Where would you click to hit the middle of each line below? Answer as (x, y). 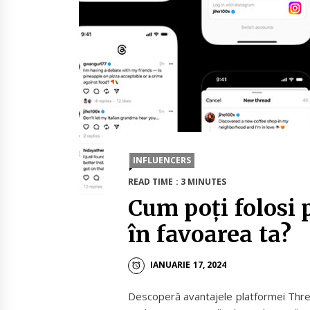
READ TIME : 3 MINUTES (177, 182)
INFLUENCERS (162, 160)
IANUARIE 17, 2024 (188, 265)
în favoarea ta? (210, 235)
